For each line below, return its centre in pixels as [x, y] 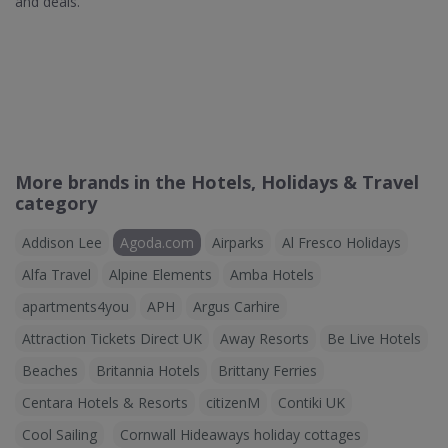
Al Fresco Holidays [341, 242]
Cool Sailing [59, 434]
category [56, 203]
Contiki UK [311, 402]
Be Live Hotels [374, 338]
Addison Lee [62, 242]
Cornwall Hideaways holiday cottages [240, 434]
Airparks [238, 242]
